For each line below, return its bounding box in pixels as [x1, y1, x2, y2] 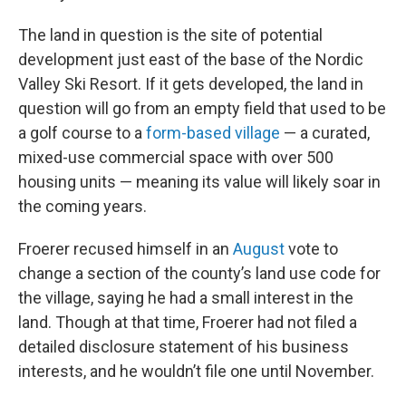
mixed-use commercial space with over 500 [18, 147, 333, 167]
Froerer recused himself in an [18, 238, 233, 258]
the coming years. [18, 196, 147, 216]
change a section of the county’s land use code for [18, 263, 381, 283]
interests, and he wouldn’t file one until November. [18, 361, 374, 381]
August [233, 238, 285, 258]
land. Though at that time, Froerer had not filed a [18, 312, 357, 332]
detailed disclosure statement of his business [18, 336, 349, 356]
